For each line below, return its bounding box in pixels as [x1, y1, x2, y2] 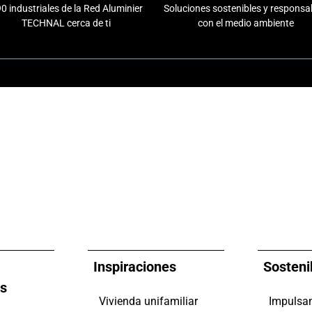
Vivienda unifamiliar [98, 295, 198, 309]
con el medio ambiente [198, 17, 294, 29]
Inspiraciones [93, 258, 176, 276]
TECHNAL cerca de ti [22, 17, 111, 29]
